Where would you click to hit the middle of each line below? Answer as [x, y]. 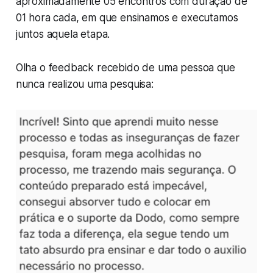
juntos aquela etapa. [63, 34]
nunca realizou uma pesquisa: [84, 84]
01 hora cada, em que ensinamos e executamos [127, 18]
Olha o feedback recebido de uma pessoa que [125, 68]
